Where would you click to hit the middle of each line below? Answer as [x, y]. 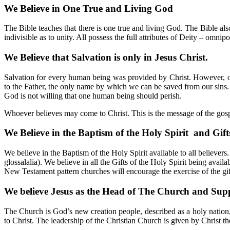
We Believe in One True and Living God [89, 8]
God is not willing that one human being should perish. [93, 95]
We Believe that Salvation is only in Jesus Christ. [106, 57]
